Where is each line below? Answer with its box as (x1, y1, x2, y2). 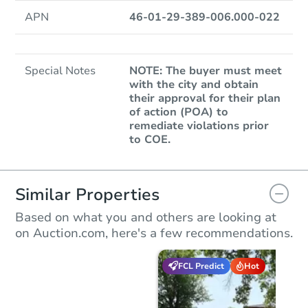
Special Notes (25, 63, 96, 78)
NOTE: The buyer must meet (129, 63, 282, 78)
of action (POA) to (129, 104, 228, 120)
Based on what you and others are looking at (15, 209, 276, 225)
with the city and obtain (129, 77, 258, 92)
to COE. (129, 132, 170, 147)
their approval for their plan (129, 91, 280, 106)
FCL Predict (178, 260, 224, 272)
